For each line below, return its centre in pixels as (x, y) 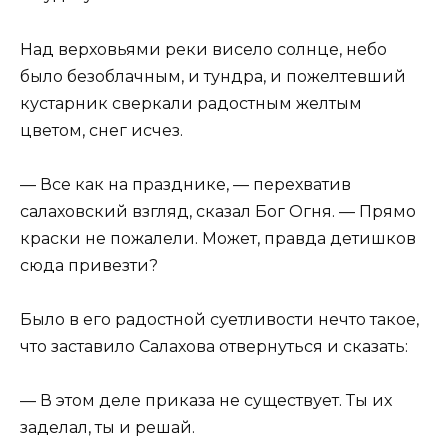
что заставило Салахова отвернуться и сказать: (214, 346)
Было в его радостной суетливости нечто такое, (219, 319)
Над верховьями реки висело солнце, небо (203, 49)
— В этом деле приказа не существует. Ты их (206, 401)
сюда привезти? (89, 265)
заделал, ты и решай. (107, 428)
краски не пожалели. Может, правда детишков (218, 238)
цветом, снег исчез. (101, 130)
